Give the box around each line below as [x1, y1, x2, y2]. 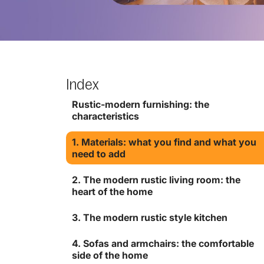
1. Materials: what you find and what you [72, 136, 256, 148]
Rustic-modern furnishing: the [72, 98, 209, 111]
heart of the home [72, 186, 153, 198]
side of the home [72, 249, 148, 262]
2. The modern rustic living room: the [72, 174, 240, 186]
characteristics [72, 110, 139, 123]
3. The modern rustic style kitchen [72, 212, 227, 224]
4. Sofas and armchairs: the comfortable [72, 237, 254, 250]
